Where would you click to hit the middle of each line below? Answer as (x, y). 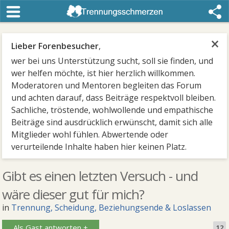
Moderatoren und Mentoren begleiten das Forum (107, 85)
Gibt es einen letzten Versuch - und (100, 176)
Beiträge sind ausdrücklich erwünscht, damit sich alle (112, 122)
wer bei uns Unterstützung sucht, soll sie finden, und (112, 61)
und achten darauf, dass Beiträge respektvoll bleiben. (114, 98)
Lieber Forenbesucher (55, 46)
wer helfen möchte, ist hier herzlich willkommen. (104, 73)
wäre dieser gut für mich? (73, 194)
